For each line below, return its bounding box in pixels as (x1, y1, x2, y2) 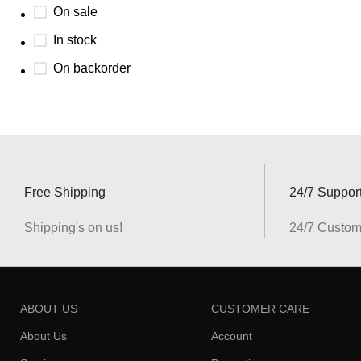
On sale (53, 5, 98, 19)
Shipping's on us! (24, 221, 123, 234)
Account (210, 330, 252, 342)
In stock (53, 33, 97, 47)
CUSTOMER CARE (210, 302, 309, 315)
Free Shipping (24, 185, 106, 199)
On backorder (53, 61, 131, 75)
